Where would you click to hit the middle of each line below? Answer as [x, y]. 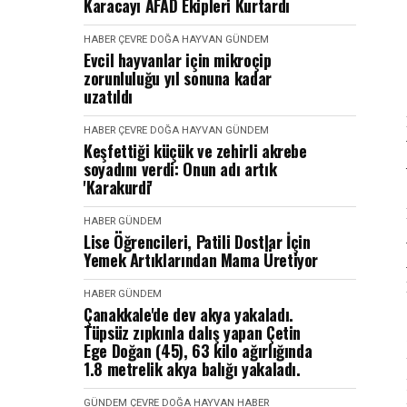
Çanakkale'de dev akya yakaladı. [189, 314]
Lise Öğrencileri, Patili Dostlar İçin [197, 242]
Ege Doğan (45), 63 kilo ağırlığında [198, 351]
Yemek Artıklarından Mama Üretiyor [201, 260]
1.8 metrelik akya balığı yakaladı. [194, 369]
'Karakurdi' [119, 187]
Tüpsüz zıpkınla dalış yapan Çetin [193, 333]
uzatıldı [109, 96]
